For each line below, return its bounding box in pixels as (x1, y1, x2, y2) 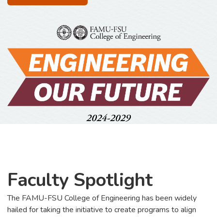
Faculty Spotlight (7, 167, 153, 192)
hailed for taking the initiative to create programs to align (7, 204, 196, 215)
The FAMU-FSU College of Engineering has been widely (7, 192, 197, 203)
